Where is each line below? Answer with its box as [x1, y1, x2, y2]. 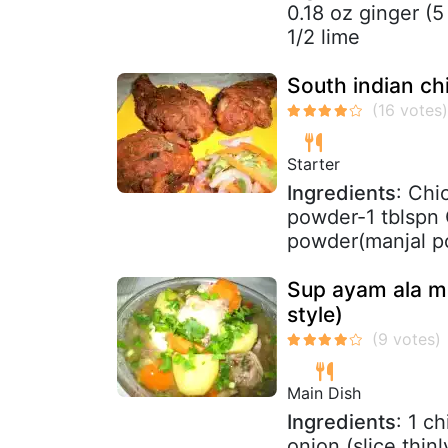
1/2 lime [287, 24, 360, 49]
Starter [287, 153, 340, 174]
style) [287, 301, 343, 327]
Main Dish [287, 382, 361, 403]
